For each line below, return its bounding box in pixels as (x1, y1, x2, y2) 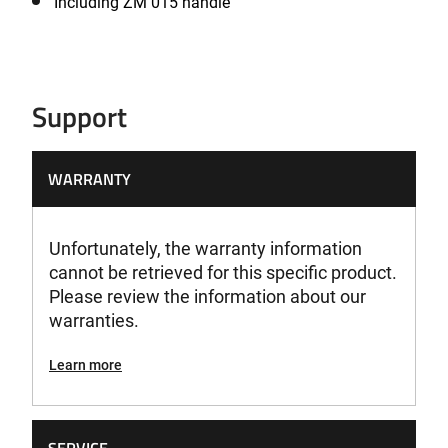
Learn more (49, 357, 122, 373)
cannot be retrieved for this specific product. (49, 262, 397, 283)
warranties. (49, 310, 139, 331)
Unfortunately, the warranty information (49, 238, 362, 259)
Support (32, 95, 127, 138)
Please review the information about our (49, 286, 366, 307)
